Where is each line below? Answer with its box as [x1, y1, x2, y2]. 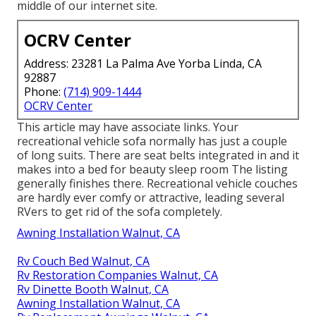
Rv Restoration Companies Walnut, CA [17, 267, 218, 283]
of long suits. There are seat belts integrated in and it [17, 147, 299, 163]
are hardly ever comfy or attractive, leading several [17, 189, 284, 205]
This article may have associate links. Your [17, 119, 238, 135]
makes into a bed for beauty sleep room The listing [17, 161, 288, 177]
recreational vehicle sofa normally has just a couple [17, 133, 287, 149]
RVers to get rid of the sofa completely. [17, 203, 222, 219]
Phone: [24, 83, 63, 99]
